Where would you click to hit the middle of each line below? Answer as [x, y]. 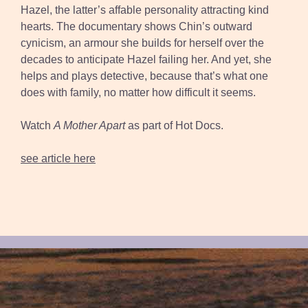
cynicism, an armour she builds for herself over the [142, 43]
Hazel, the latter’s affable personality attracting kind [145, 10]
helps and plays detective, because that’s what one [144, 76]
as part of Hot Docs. [174, 126]
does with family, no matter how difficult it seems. [138, 93]
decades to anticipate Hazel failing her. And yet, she [146, 60]
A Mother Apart [89, 126]
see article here [58, 159]
